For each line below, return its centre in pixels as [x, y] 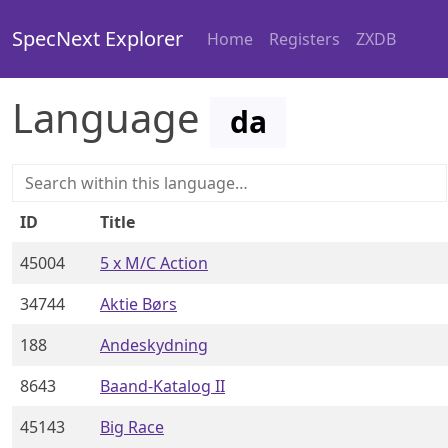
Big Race [132, 426]
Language [111, 118]
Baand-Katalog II [162, 385]
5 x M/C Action [154, 262]
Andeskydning [154, 344]
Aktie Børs [138, 303]
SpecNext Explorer [97, 39]
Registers [304, 39]
